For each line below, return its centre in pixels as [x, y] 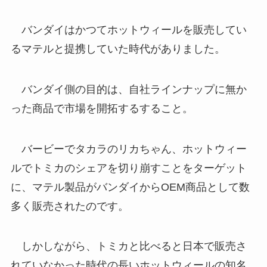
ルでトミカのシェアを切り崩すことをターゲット [128, 168]
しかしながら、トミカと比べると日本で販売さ [128, 246]
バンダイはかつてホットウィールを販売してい [128, 30]
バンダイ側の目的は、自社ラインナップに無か [128, 89]
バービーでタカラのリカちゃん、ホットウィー [128, 149]
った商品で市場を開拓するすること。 [102, 108]
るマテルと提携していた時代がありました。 [118, 49]
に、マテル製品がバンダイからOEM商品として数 [130, 187]
